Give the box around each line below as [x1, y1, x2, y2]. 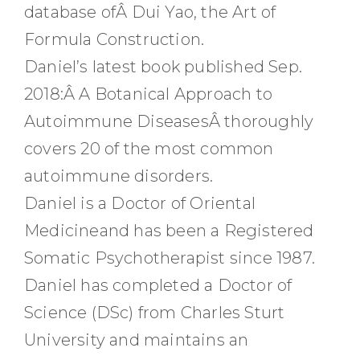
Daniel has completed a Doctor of [24, 276, 292, 295]
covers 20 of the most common [24, 139, 274, 158]
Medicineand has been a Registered [24, 221, 314, 240]
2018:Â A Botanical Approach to [24, 84, 273, 104]
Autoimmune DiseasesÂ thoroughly [24, 112, 314, 131]
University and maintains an [24, 330, 249, 350]
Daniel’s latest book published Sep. [24, 57, 303, 76]
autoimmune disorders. [24, 166, 214, 186]
